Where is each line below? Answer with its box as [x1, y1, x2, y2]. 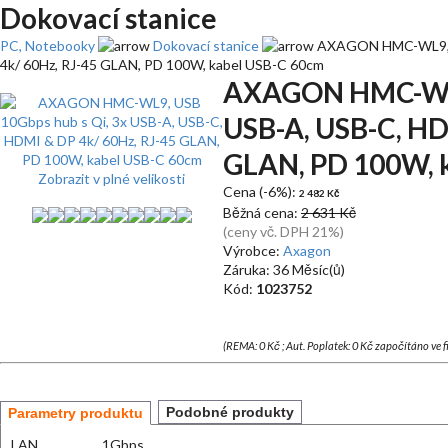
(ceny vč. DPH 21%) [223, 223, 344, 240]
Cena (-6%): [223, 183, 299, 200]
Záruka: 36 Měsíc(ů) [223, 261, 345, 278]
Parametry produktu [8, 405, 143, 421]
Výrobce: [223, 242, 283, 259]
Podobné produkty [166, 404, 294, 420]
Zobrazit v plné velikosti [38, 170, 185, 187]
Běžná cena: [223, 204, 301, 221]
